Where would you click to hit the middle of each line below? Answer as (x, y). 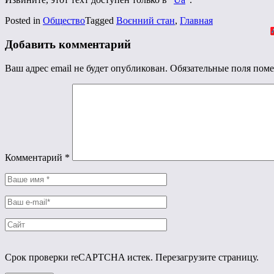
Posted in (24, 21)
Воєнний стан (146, 21)
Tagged (101, 21)
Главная (196, 21)
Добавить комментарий (68, 45)
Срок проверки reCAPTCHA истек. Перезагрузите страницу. (132, 257)
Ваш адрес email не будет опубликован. (86, 68)
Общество (64, 21)
